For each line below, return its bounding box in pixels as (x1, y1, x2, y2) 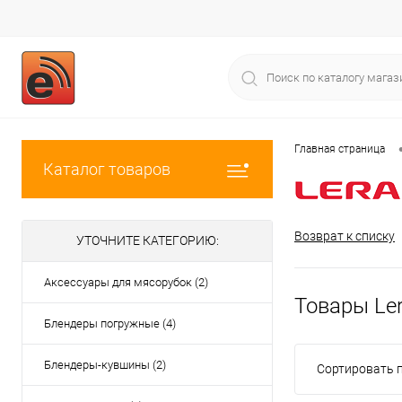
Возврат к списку (294, 229, 395, 244)
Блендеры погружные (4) (44, 317, 176, 330)
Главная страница (294, 143, 385, 156)
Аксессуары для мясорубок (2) (44, 275, 208, 289)
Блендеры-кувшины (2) (44, 358, 166, 371)
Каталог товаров (43, 160, 170, 179)
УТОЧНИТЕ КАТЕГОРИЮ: (75, 233, 219, 248)
